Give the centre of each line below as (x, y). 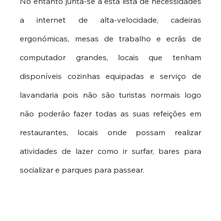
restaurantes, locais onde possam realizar (110, 132)
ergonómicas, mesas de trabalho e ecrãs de (110, 39)
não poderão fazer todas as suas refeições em (110, 114)
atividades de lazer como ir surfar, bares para (110, 151)
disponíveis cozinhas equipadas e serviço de (110, 76)
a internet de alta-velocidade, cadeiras (110, 20)
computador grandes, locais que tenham (110, 57)
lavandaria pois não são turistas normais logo (110, 95)
